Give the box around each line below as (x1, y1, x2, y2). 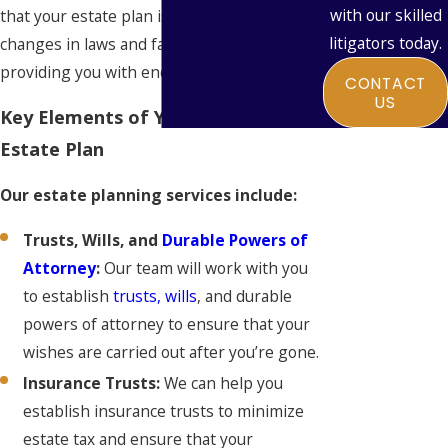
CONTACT (344, 72, 427, 94)
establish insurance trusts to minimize (23, 400, 305, 423)
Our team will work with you (104, 257, 309, 280)
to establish (23, 285, 114, 308)
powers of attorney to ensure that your (23, 313, 311, 336)
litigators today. (329, 32, 442, 55)
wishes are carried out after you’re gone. (23, 341, 320, 364)
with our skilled (329, 4, 442, 27)
